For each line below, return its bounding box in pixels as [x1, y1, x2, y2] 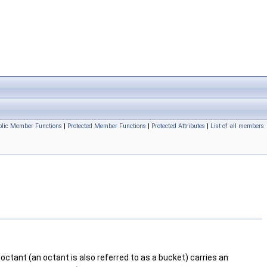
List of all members [210, 122, 264, 130]
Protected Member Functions [67, 122, 146, 130]
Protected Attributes [151, 122, 205, 130]
